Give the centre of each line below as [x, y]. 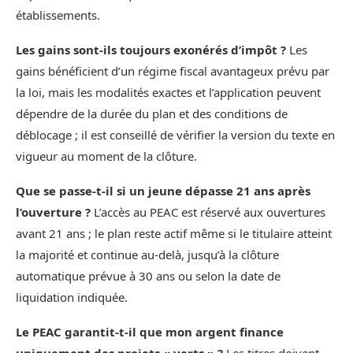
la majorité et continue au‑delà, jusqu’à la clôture [147, 255]
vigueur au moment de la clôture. [106, 156]
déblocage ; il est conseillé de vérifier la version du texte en [175, 135]
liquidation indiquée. [72, 297]
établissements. [58, 15]
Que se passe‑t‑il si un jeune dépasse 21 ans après [163, 191]
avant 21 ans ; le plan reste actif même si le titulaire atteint [174, 234]
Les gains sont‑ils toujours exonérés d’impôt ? [151, 50]
